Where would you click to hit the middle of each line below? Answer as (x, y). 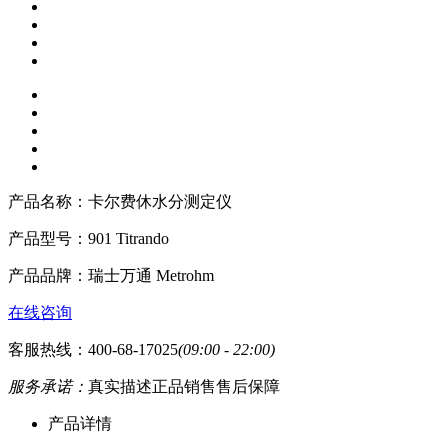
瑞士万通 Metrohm (151, 275)
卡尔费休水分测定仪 (160, 201)
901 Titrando (128, 238)
